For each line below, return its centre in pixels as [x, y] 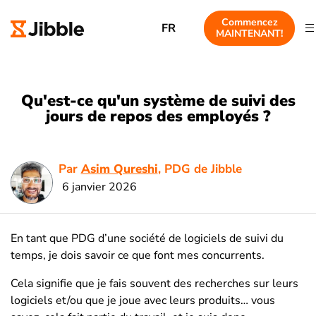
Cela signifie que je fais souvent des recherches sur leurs [154, 283]
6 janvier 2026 [99, 187]
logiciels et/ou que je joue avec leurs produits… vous [143, 300]
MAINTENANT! [250, 34]
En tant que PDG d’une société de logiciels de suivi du [147, 238]
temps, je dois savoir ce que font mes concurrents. [138, 255]
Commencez [249, 22]
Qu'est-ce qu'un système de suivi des [158, 101]
